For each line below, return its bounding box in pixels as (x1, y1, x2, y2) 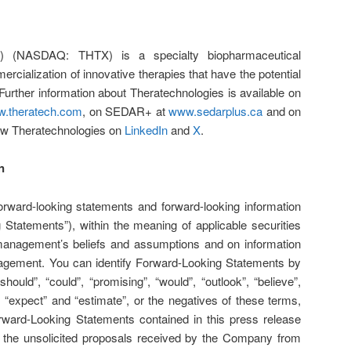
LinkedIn (125, 121, 168, 138)
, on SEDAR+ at (82, 102, 168, 119)
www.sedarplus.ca (168, 102, 262, 119)
